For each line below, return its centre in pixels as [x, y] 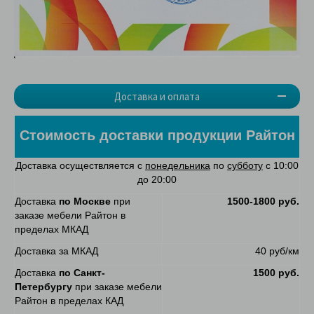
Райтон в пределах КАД [69, 300]
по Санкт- [82, 272]
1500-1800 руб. [263, 201]
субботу [245, 165]
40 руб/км [277, 251]
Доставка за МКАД [56, 251]
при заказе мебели [117, 286]
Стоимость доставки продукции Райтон [157, 136]
